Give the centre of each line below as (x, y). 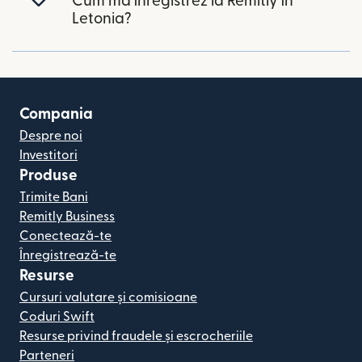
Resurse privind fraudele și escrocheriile (136, 336)
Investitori (48, 155)
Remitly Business (67, 216)
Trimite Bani (54, 197)
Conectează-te (65, 236)
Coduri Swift (57, 316)
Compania (56, 114)
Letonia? (102, 19)
